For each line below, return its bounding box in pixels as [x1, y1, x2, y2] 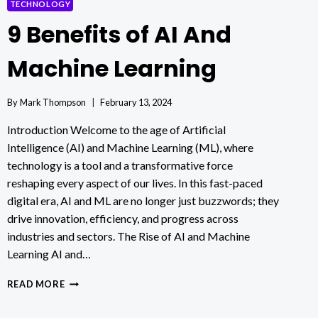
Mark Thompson [19, 97, 86, 109]
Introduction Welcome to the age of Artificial [6, 123, 226, 137]
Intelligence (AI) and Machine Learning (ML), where [6, 141, 253, 155]
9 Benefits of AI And [6, 18, 231, 51]
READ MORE [6, 278, 65, 290]
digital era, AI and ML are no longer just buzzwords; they [6, 194, 279, 208]
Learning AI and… [6, 247, 91, 261]
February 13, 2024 [99, 97, 172, 109]
